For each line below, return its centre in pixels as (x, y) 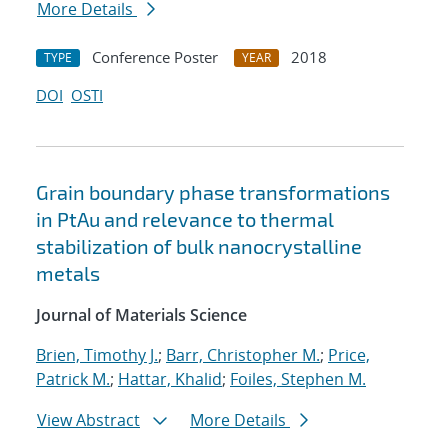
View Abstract (88, 420)
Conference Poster (155, 57)
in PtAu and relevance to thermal (185, 219)
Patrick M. (73, 379)
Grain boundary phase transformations (213, 192)
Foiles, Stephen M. (298, 379)
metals (68, 273)
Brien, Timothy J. (97, 355)
